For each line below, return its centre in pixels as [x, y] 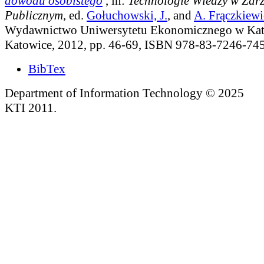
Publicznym [34, 15]
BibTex [47, 69]
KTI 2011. [31, 108]
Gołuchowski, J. [127, 15]
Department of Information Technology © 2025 [124, 93]
